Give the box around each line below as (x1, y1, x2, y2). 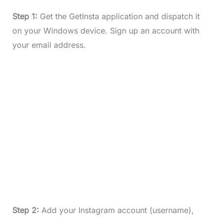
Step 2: (12, 205, 39, 216)
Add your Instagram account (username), (38, 205, 194, 216)
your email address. (12, 40, 88, 50)
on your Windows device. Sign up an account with (12, 26, 199, 36)
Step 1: (12, 11, 37, 22)
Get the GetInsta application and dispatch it (37, 11, 200, 22)
